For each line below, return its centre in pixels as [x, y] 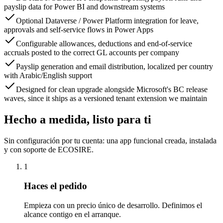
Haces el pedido [56, 186]
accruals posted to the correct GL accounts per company [92, 53]
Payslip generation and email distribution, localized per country [114, 67]
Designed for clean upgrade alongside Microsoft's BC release [112, 90]
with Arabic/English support [48, 76]
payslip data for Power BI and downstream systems [84, 7]
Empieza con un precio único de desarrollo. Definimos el [113, 205]
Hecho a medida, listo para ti [78, 120]
